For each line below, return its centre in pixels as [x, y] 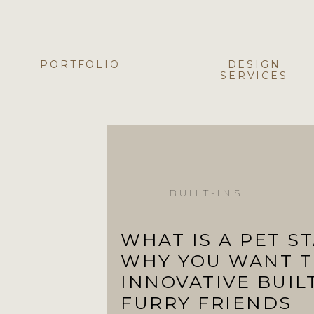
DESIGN [254, 64]
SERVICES [254, 76]
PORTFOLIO [80, 64]
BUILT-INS [206, 193]
